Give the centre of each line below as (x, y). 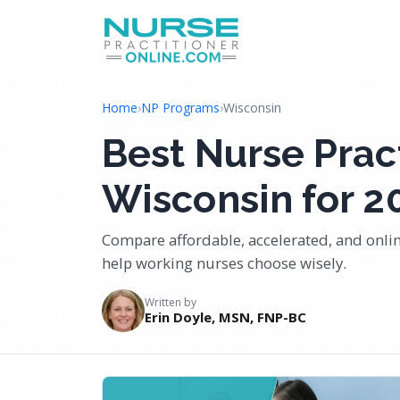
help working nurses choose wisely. (224, 263)
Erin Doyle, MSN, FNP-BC (225, 317)
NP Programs (180, 108)
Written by (171, 302)
